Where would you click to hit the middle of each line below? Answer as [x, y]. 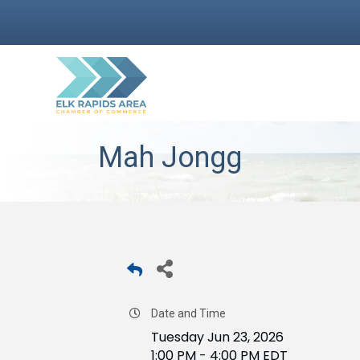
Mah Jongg [170, 157]
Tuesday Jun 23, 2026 [217, 337]
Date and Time [188, 313]
